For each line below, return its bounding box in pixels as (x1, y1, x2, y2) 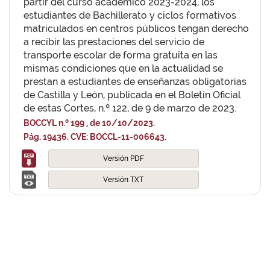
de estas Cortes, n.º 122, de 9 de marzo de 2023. (24, 102, 236, 114)
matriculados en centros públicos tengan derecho (24, 23, 249, 34)
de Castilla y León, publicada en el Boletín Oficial (24, 89, 240, 101)
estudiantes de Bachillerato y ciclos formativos (24, 10, 236, 21)
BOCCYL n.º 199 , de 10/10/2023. (24, 118, 155, 128)
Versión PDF (102, 154, 144, 163)
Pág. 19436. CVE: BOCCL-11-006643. (24, 132, 166, 142)
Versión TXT (103, 175, 144, 184)
